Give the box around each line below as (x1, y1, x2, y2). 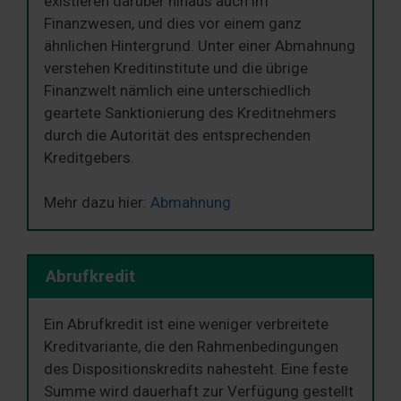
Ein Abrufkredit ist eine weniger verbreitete (44, 314, 328, 333)
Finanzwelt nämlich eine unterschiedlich (44, 81, 311, 99)
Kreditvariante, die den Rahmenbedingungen (44, 337, 338, 355)
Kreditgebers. (44, 148, 134, 166)
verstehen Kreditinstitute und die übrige (44, 58, 308, 77)
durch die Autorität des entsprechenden (44, 125, 311, 144)
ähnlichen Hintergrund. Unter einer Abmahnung (44, 36, 355, 55)
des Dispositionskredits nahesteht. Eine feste (44, 359, 348, 378)
